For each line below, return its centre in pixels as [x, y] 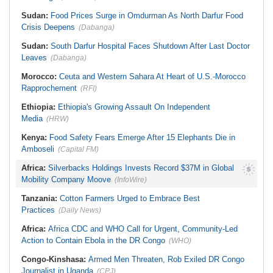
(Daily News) [80, 210]
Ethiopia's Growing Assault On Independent [134, 107]
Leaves [34, 58]
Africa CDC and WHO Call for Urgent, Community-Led [143, 229]
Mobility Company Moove [66, 179]
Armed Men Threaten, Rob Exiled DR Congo [166, 259]
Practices [38, 210]
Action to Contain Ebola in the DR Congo [93, 240]
